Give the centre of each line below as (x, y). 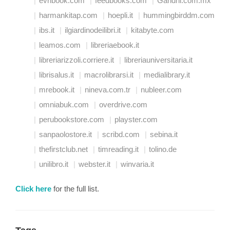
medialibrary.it (167, 74)
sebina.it (164, 134)
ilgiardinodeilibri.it (93, 30)
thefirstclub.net (63, 149)
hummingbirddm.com (179, 15)
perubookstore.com (72, 119)
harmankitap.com (68, 15)
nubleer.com (161, 89)
